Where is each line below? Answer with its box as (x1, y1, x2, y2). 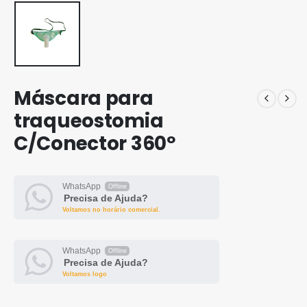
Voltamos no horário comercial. (62, 206, 160, 213)
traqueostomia (14, 107, 164, 134)
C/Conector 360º (14, 130, 175, 157)
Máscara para (14, 84, 153, 112)
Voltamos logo (62, 270, 107, 278)
